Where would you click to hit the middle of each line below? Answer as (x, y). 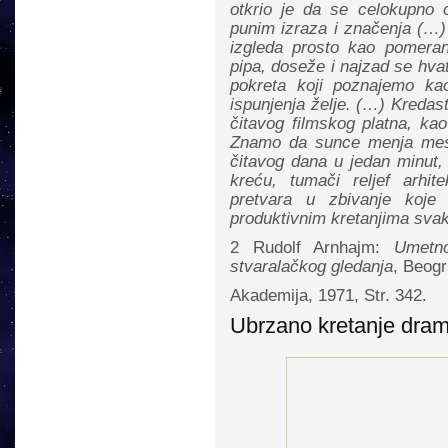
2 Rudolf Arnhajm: (312, 247)
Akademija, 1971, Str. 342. (328, 295)
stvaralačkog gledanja (311, 266)
